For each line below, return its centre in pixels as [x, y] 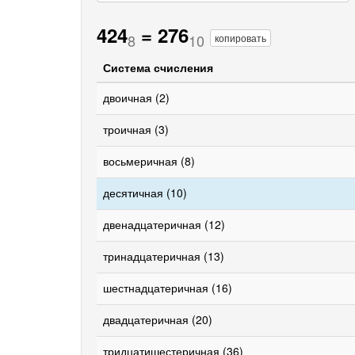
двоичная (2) [136, 97]
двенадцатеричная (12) [164, 224]
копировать [240, 37]
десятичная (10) [145, 193]
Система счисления [158, 67]
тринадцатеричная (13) [164, 256]
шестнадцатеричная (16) [168, 288]
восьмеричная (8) [149, 161]
